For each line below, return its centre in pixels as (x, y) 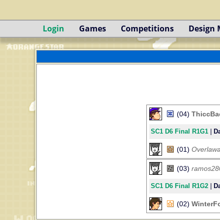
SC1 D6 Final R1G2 (179, 186)
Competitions (147, 28)
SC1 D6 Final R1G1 (179, 131)
